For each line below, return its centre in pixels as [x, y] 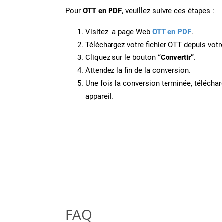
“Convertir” [176, 57]
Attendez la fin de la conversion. [138, 70]
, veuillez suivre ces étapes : [168, 11]
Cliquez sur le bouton [121, 57]
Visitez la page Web [119, 31]
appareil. [99, 96]
